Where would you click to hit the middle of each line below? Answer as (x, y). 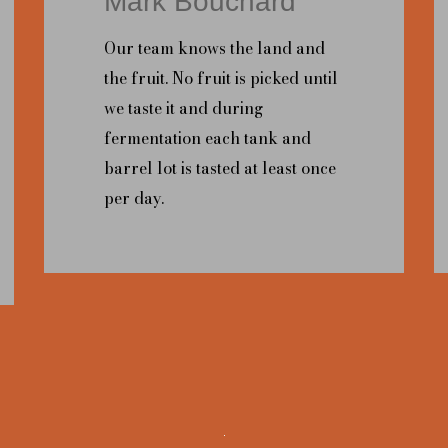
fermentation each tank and (207, 137)
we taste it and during (183, 107)
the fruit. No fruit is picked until (221, 77)
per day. (134, 197)
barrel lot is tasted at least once (220, 167)
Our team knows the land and (214, 47)
